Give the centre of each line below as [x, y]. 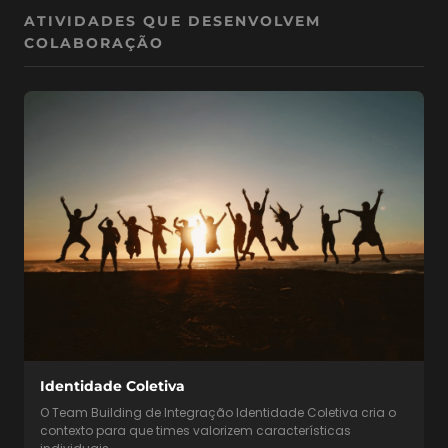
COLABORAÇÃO [94, 42]
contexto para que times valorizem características [195, 430]
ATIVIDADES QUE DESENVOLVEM [173, 20]
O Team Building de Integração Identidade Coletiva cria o [218, 412]
